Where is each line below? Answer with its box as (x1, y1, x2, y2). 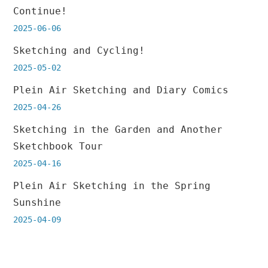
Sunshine (13, 197, 62, 209)
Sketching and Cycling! (13, 45, 145, 57)
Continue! (13, 5, 68, 17)
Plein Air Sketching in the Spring (13, 180, 211, 192)
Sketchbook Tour (13, 141, 103, 153)
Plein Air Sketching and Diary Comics (13, 84, 229, 96)
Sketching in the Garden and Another (13, 124, 223, 136)
